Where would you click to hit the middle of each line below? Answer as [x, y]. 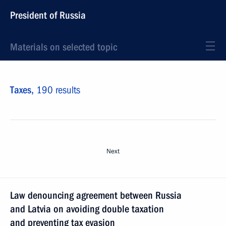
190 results [58, 90]
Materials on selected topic [64, 47]
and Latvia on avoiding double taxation [87, 209]
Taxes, [23, 90]
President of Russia [48, 15]
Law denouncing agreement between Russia [96, 195]
